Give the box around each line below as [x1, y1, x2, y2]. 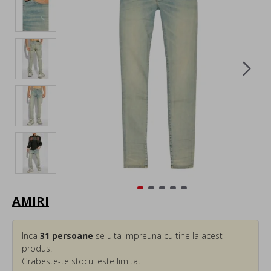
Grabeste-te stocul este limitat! [22, 255, 143, 267]
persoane [50, 230, 93, 242]
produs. [22, 243, 52, 255]
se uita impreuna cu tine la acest [93, 230, 223, 242]
